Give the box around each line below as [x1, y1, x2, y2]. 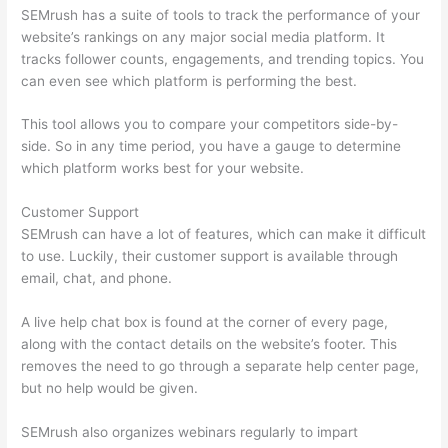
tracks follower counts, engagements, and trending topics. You [21, 50, 425, 67]
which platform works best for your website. [21, 160, 305, 177]
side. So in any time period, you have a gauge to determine [21, 138, 402, 155]
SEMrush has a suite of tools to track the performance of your [21, 6, 421, 23]
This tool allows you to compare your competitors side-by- [21, 116, 399, 133]
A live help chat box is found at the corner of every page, [21, 314, 389, 331]
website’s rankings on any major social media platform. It [21, 28, 386, 45]
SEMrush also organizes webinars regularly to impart [21, 424, 359, 441]
